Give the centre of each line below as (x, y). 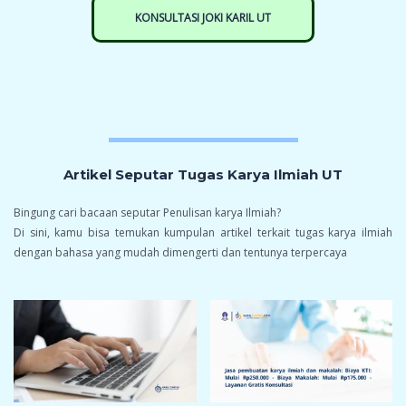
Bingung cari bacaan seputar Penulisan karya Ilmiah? (147, 212)
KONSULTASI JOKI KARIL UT (203, 17)
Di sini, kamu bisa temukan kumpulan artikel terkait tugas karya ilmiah (203, 232)
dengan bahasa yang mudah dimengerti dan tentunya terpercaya (180, 252)
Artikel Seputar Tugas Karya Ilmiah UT (203, 174)
